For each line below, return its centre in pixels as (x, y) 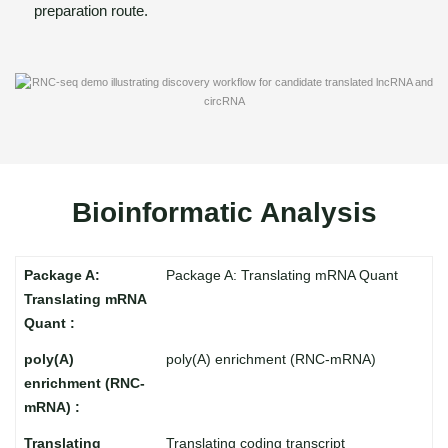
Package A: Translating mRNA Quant (281, 275)
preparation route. (91, 10)
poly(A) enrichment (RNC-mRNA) (270, 359)
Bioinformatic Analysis (224, 212)
